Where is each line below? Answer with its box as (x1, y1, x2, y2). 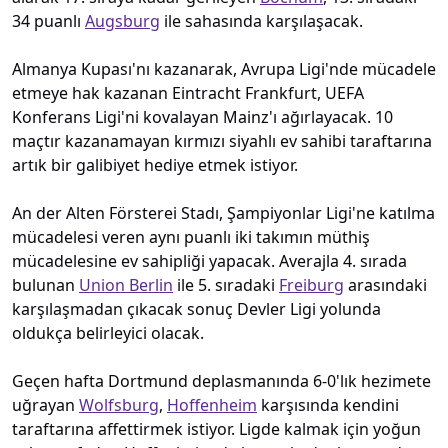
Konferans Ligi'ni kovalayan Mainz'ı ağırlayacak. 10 (12, 105, 393, 128)
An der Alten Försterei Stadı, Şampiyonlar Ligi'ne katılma (12, 201, 435, 224)
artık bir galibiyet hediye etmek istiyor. (12, 153, 298, 176)
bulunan (12, 273, 79, 296)
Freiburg (279, 273, 344, 296)
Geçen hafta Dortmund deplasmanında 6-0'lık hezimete (12, 369, 431, 392)
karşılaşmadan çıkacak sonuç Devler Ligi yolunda (12, 297, 381, 320)
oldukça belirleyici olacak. (12, 321, 204, 344)
